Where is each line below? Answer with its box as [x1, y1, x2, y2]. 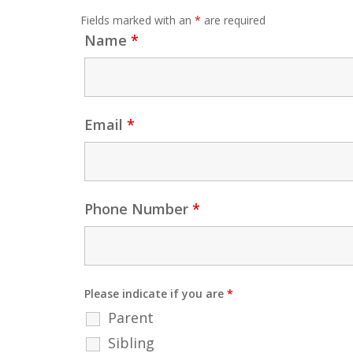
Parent [108, 308, 154, 328]
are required [201, 13, 266, 28]
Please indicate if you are [84, 286, 227, 302]
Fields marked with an [80, 13, 195, 28]
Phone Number [84, 199, 192, 219]
